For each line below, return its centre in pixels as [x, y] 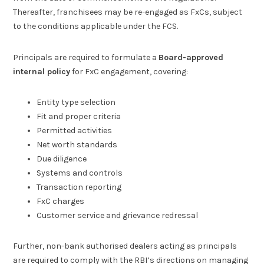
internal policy [42, 71]
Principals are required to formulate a [86, 57]
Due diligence [62, 159]
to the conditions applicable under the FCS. [96, 27]
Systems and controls [80, 173]
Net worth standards [77, 145]
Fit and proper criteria [79, 117]
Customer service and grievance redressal [118, 216]
